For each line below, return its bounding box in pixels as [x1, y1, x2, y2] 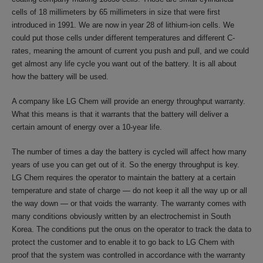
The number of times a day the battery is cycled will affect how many [12, 147, 247, 156]
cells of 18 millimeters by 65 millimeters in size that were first [12, 8, 220, 16]
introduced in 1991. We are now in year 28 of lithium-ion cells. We [12, 21, 234, 29]
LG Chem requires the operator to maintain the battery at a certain [12, 173, 235, 182]
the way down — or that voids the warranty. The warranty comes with [12, 199, 246, 208]
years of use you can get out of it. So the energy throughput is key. [12, 160, 240, 169]
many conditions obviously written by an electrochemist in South [12, 212, 231, 221]
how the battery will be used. [12, 72, 109, 81]
